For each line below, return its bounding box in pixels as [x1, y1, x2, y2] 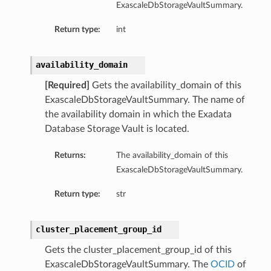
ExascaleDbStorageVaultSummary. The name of [44, 95, 245, 105]
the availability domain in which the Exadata [44, 109, 232, 120]
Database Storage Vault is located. [44, 124, 189, 134]
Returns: [54, 151, 86, 160]
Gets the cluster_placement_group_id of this [44, 245, 232, 255]
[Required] [44, 80, 90, 91]
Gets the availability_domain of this [89, 80, 241, 91]
